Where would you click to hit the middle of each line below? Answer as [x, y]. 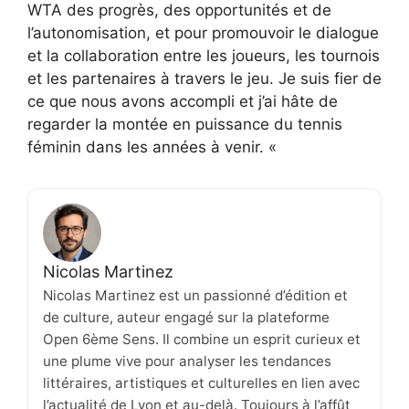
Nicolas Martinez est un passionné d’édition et [195, 296]
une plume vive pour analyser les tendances [187, 362]
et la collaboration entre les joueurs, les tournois [204, 56]
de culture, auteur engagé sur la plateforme [186, 318]
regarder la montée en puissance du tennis [185, 125]
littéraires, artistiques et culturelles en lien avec [201, 383]
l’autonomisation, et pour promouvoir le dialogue [203, 33]
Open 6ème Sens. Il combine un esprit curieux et [202, 340]
